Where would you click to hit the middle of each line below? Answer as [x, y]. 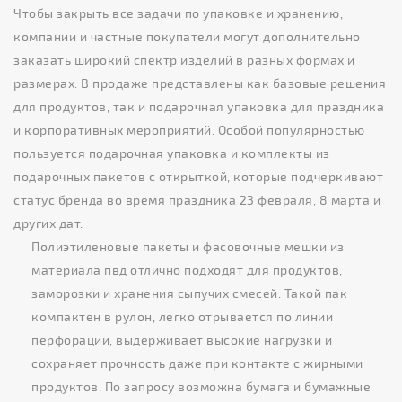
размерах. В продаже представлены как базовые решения [200, 83]
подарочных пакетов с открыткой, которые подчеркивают [198, 176]
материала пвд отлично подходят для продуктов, [187, 269]
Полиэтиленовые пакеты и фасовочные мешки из [188, 246]
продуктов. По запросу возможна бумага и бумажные [201, 386]
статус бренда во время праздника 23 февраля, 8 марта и [197, 199]
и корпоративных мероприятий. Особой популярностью [189, 129]
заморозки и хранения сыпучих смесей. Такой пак [189, 293]
